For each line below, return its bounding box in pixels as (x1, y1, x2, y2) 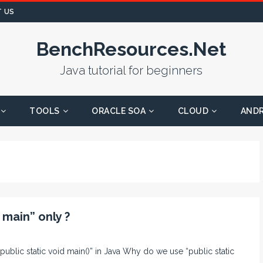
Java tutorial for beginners (60, 63, 203, 77)
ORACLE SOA (92, 106, 146, 116)
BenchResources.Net (36, 38, 227, 60)
